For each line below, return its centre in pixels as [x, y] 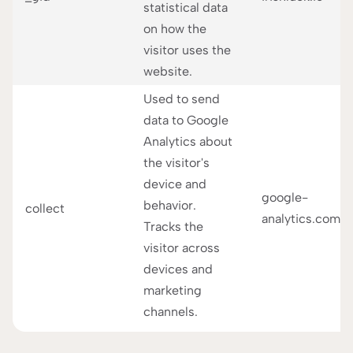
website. [168, 71]
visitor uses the [187, 50]
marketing [173, 290]
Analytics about [188, 141]
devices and [178, 269]
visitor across [182, 248]
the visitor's [176, 163]
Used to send [182, 99]
